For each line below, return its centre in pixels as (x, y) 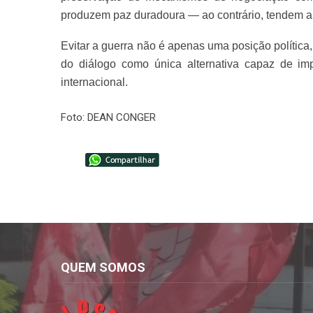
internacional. (94, 82)
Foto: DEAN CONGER (108, 117)
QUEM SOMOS (103, 267)
